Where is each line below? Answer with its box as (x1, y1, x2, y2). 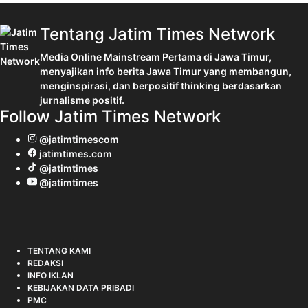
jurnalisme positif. (40, 94, 124, 106)
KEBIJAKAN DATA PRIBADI (27, 283, 134, 293)
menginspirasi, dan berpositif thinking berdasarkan (40, 80, 282, 91)
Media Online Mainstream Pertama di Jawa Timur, (40, 51, 272, 63)
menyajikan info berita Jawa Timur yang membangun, (40, 65, 291, 77)
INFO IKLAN (27, 270, 74, 280)
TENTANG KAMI (27, 245, 91, 256)
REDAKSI (27, 258, 63, 268)
